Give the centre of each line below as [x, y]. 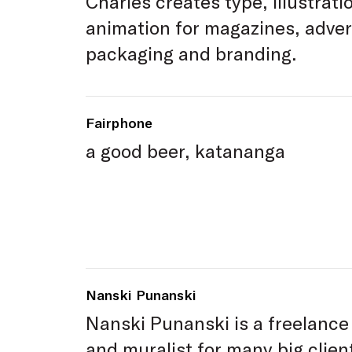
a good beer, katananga [185, 150]
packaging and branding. [191, 54]
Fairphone [119, 123]
